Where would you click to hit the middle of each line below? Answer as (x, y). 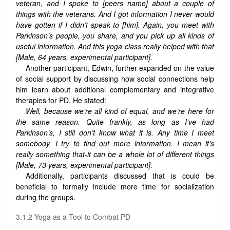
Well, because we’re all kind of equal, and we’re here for (120, 111)
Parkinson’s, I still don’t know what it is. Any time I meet (115, 133)
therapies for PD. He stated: (61, 100)
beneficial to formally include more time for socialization (115, 187)
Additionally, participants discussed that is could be (120, 176)
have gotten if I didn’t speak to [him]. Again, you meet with (115, 25)
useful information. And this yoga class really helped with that (115, 46)
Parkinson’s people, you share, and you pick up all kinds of (115, 36)
